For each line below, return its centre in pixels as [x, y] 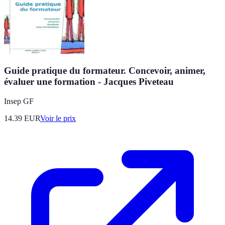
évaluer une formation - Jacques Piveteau [89, 81]
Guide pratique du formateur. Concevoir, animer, [105, 70]
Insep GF [19, 101]
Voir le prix [58, 118]
